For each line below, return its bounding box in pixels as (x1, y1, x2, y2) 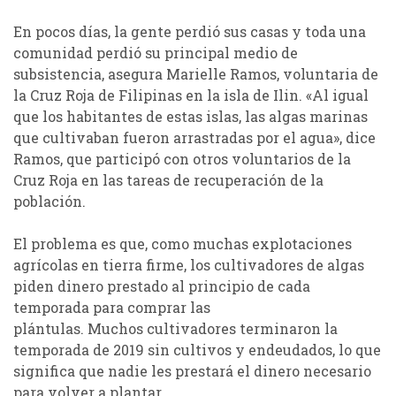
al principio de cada (171, 276, 310, 295)
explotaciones (252, 233, 352, 253)
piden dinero (13, 276, 107, 295)
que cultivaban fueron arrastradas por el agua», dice (13, 127, 376, 147)
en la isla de (186, 85, 273, 104)
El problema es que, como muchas (13, 233, 252, 253)
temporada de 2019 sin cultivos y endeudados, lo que (13, 339, 381, 359)
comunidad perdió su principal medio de (13, 42, 298, 62)
